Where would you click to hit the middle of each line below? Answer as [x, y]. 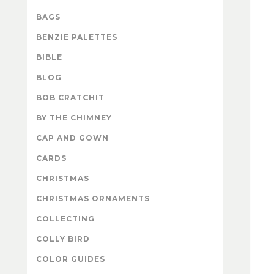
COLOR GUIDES [71, 259]
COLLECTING [65, 218]
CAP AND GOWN [72, 138]
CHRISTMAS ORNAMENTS [93, 198]
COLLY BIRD [63, 239]
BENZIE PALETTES [77, 37]
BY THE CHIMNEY [74, 117]
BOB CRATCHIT [70, 97]
